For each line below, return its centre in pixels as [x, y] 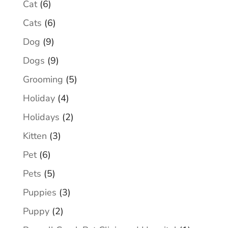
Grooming [43, 80]
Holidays [41, 117]
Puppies [39, 193]
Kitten [35, 136]
